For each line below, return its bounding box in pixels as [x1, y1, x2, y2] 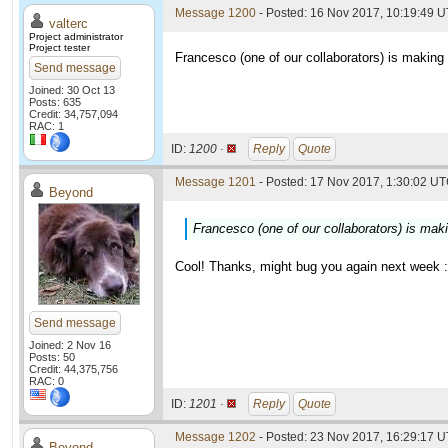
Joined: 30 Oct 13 [29, 84, 115, 96]
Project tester [29, 42, 90, 53]
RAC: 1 [29, 120, 64, 132]
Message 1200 [175, 6, 256, 20]
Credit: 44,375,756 [29, 363, 118, 375]
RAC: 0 [29, 375, 64, 387]
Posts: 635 [29, 96, 81, 108]
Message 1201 [175, 175, 256, 189]
